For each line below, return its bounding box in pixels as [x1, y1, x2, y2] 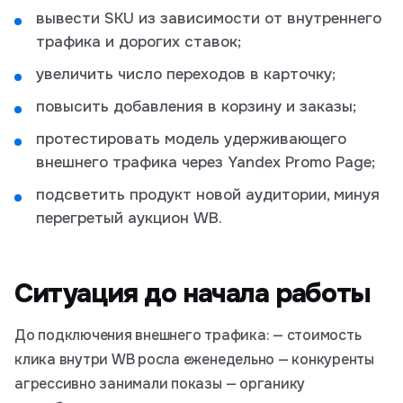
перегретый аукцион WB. [36, 209, 222, 228]
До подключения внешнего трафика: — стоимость [14, 326, 362, 345]
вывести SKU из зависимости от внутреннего [36, 9, 381, 28]
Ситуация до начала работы [14, 276, 371, 310]
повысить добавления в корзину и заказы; [36, 97, 356, 116]
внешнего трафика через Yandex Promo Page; [36, 153, 375, 172]
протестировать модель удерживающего [36, 130, 346, 148]
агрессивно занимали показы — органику [14, 374, 306, 393]
